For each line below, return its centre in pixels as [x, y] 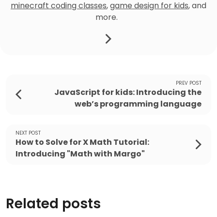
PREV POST [189, 83]
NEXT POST [28, 133]
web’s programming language [138, 104]
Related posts [53, 203]
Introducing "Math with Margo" [80, 154]
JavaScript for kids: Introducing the [128, 92]
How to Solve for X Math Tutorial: [82, 142]
